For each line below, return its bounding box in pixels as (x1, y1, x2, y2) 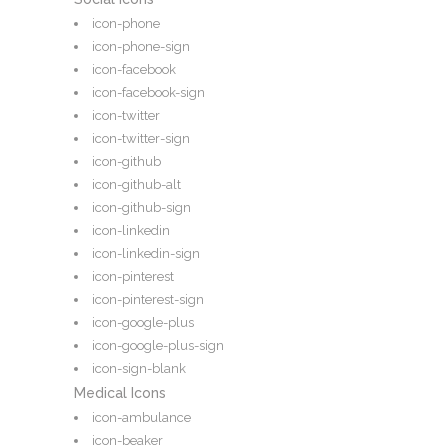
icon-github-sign (92, 200, 191, 216)
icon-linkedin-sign (92, 246, 200, 262)
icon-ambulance (92, 410, 191, 426)
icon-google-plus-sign (92, 338, 224, 354)
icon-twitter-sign (92, 131, 190, 147)
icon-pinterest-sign (92, 292, 204, 308)
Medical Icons (74, 385, 166, 402)
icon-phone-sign (92, 39, 190, 55)
